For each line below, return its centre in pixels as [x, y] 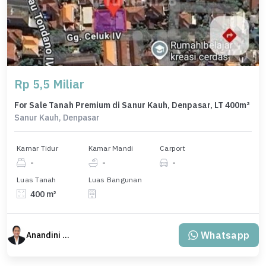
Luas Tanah [37, 179]
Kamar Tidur [37, 148]
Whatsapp [225, 235]
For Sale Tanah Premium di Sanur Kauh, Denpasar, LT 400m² [132, 105]
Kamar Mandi [111, 148]
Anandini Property [66, 235]
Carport [172, 148]
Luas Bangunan [115, 179]
